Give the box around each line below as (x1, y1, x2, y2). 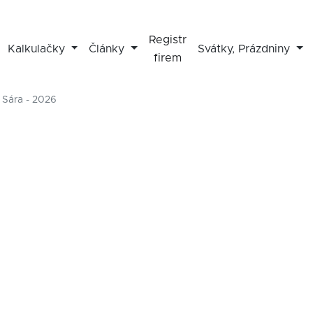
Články (89, 43, 129, 54)
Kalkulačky (7, 43, 68, 54)
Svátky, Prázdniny (197, 43, 293, 54)
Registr (148, 34, 187, 45)
